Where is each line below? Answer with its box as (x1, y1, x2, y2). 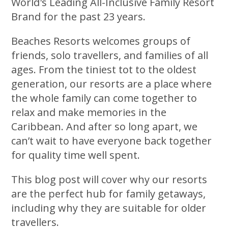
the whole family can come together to (11, 91, 197, 105)
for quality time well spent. (11, 148, 140, 162)
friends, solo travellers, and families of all (11, 48, 209, 62)
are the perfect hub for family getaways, (11, 186, 206, 201)
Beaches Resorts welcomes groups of (11, 34, 191, 48)
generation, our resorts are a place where (11, 76, 212, 91)
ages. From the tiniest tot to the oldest (11, 62, 197, 76)
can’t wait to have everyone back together (11, 133, 212, 148)
